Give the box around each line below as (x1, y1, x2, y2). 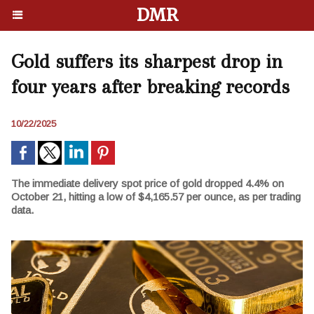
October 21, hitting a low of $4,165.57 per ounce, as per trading (11, 191, 301, 203)
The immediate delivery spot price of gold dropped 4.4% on (11, 177, 284, 189)
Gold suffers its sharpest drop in (11, 50, 282, 73)
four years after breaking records (11, 75, 289, 98)
